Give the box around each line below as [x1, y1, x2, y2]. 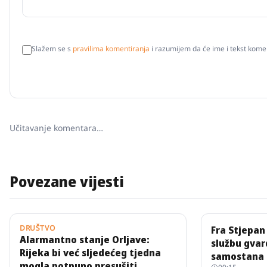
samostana [211, 250, 265, 263]
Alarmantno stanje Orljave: [20, 233, 150, 246]
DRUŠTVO [20, 223, 55, 233]
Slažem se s [32, 44, 71, 54]
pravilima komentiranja [73, 44, 150, 54]
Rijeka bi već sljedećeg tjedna [20, 246, 161, 259]
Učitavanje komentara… [10, 122, 103, 133]
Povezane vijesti [10, 172, 124, 191]
